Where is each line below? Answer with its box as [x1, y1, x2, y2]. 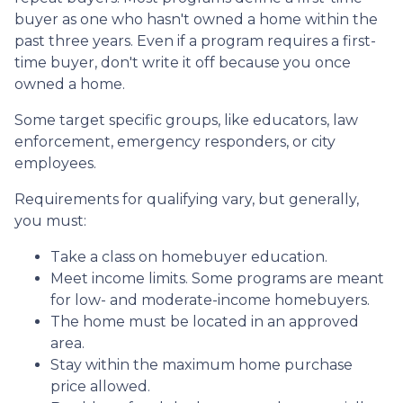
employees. [14, 154, 96, 172]
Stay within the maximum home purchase [50, 355, 353, 373]
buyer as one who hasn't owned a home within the [14, 10, 378, 28]
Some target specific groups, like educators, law [14, 111, 358, 129]
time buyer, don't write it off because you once [14, 53, 351, 71]
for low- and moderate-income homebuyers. [50, 291, 370, 309]
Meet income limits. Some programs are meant [50, 269, 384, 287]
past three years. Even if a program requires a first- [14, 31, 376, 49]
